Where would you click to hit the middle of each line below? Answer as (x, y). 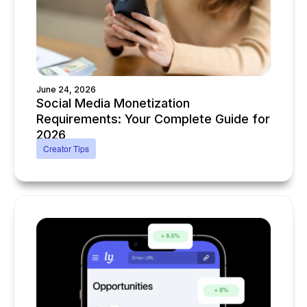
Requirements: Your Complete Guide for (153, 119)
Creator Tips (66, 149)
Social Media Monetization (113, 103)
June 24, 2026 (66, 90)
